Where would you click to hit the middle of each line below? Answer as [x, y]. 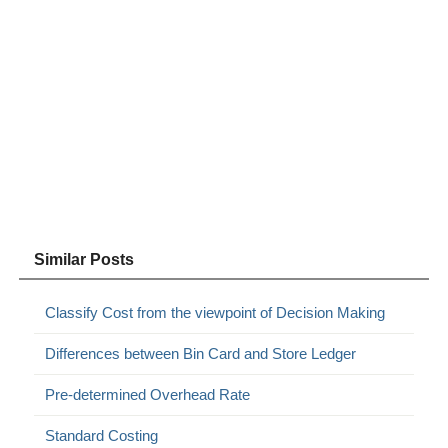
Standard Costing [102, 435]
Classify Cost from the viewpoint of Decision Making [215, 312]
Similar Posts [84, 259]
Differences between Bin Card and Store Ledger [201, 353]
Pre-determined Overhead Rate [148, 394]
